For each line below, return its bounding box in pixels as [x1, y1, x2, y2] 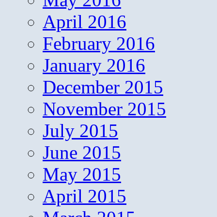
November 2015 [43, 98, 166, 119]
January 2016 [43, 54, 145, 76]
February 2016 [43, 32, 155, 54]
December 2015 [43, 76, 163, 97]
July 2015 [43, 120, 118, 141]
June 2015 [43, 141, 121, 163]
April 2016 [43, 11, 126, 32]
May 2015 [43, 163, 121, 185]
